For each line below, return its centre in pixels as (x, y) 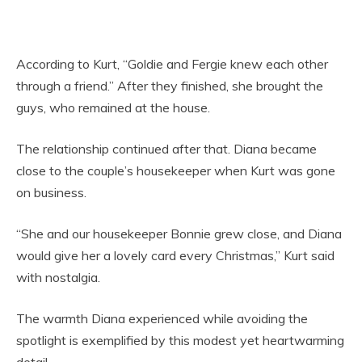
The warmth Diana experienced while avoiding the (162, 319)
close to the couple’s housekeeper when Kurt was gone (176, 171)
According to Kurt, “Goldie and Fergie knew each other (172, 64)
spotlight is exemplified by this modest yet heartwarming (180, 341)
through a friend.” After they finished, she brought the (170, 86)
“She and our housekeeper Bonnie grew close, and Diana (179, 234)
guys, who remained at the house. (113, 108)
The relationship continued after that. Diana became (166, 149)
